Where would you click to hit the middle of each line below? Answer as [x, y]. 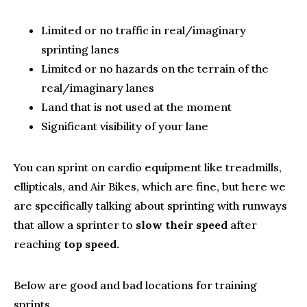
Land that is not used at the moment [136, 107]
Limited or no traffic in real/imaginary [144, 30]
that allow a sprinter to [75, 225]
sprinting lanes [80, 49]
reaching [39, 244]
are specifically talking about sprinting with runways [150, 206]
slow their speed [182, 225]
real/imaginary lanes [98, 88]
